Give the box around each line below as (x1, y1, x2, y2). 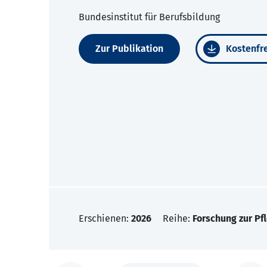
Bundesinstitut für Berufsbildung (79, 11, 220, 23)
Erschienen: (79, 213, 131, 225)
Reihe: (163, 213, 193, 225)
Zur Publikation (95, 43, 163, 55)
